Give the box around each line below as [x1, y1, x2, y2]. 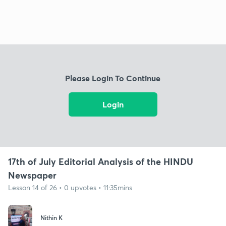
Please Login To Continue [65, 73, 161, 84]
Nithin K [40, 213, 63, 222]
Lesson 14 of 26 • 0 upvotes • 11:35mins [8, 182, 132, 192]
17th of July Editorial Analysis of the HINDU [8, 155, 193, 167]
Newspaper [8, 168, 56, 181]
